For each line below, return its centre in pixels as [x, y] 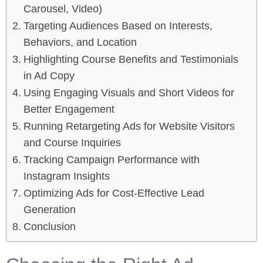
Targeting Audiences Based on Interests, [118, 26]
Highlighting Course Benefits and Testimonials [131, 60]
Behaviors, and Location [80, 43]
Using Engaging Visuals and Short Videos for [129, 93]
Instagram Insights [66, 176]
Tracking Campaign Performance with [111, 160]
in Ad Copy [49, 76]
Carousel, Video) [63, 9]
